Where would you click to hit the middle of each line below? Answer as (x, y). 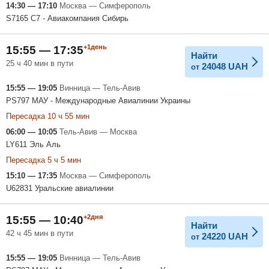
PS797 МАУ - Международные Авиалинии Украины (98, 100)
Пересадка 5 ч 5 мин (44, 160)
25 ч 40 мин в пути (40, 63)
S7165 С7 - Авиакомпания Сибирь (67, 18)
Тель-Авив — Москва (98, 131)
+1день (95, 47)
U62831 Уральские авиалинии (60, 188)
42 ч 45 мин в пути (40, 233)
